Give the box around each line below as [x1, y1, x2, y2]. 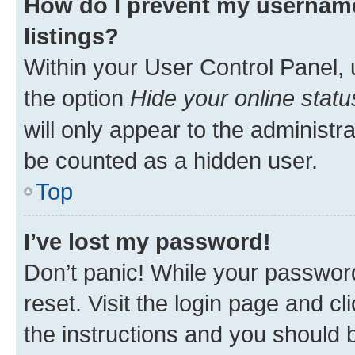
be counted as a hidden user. [24, 147, 318, 174]
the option [24, 85, 130, 111]
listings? [24, 23, 119, 49]
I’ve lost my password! [24, 228, 271, 254]
